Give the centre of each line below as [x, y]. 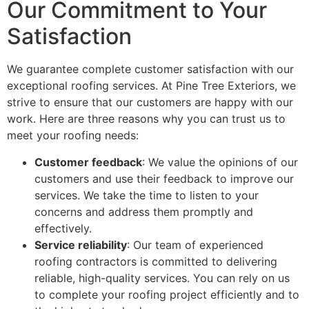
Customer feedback [88, 162]
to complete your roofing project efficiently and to [167, 294]
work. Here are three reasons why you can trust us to [146, 119]
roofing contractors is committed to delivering [156, 261]
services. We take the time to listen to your [147, 195]
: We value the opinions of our [220, 162]
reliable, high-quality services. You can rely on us [162, 278]
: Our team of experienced [195, 245]
